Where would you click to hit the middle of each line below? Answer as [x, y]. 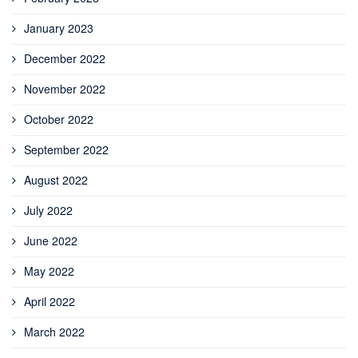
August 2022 [56, 179]
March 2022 [54, 331]
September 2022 [66, 149]
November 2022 [65, 88]
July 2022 [48, 210]
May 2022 [49, 270]
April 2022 [50, 301]
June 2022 [51, 240]
